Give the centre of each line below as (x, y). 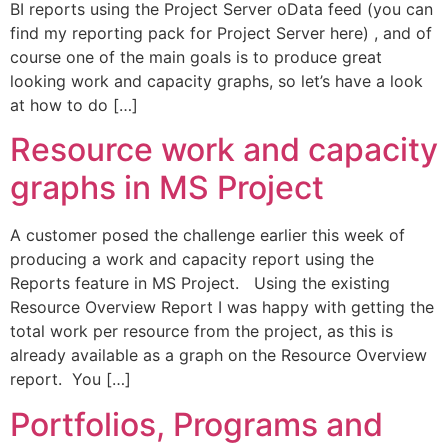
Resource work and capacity (224, 150)
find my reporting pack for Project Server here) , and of (221, 32)
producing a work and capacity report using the (192, 259)
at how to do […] (74, 104)
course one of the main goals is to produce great (196, 56)
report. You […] (70, 379)
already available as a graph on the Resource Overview (218, 355)
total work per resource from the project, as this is (201, 331)
